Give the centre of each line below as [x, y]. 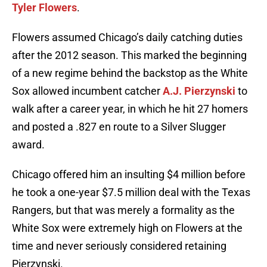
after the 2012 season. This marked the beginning [129, 55]
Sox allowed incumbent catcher [87, 91]
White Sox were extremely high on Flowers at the [127, 228]
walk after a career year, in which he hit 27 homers [130, 109]
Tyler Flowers [44, 8]
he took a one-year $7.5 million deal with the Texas [131, 193]
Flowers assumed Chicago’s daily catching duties [127, 38]
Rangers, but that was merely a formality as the [123, 210]
